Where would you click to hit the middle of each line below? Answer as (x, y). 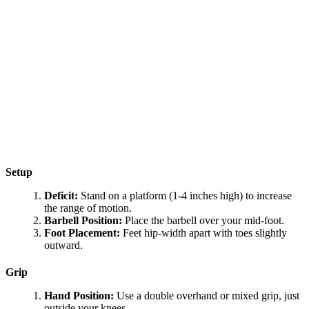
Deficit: (61, 195)
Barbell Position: (83, 220)
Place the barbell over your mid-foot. (203, 220)
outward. (63, 245)
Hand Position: (79, 296)
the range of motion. (88, 208)
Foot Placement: (82, 232)
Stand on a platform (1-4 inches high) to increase (185, 195)
